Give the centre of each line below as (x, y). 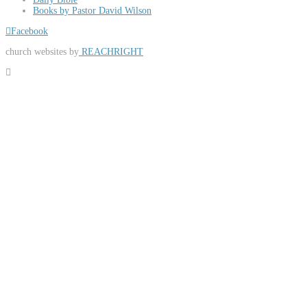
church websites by (42, 52)
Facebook (29, 31)
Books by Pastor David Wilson (92, 11)
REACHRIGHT (111, 52)
